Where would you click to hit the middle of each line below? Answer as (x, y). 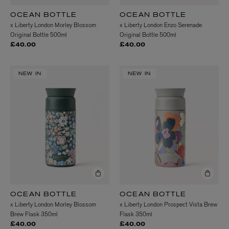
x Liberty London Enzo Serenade (161, 25)
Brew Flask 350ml (34, 214)
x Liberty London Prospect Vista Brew (168, 205)
